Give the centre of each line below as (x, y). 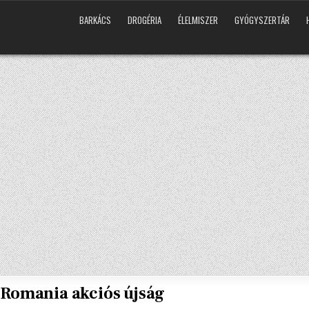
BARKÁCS (95, 20)
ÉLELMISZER (198, 20)
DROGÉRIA (144, 20)
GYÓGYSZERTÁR (262, 20)
